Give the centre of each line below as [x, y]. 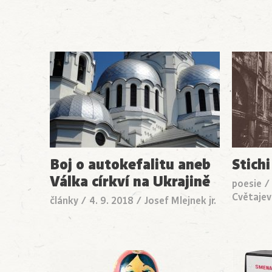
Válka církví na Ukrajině [130, 182]
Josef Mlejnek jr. [180, 201]
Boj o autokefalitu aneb [130, 165]
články [64, 201]
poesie [246, 184]
